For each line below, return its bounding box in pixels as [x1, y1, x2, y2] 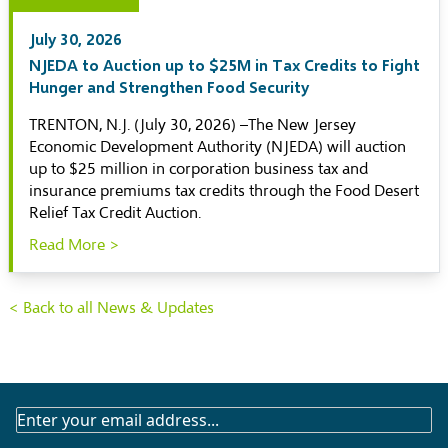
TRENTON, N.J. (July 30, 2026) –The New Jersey [29, 115, 356, 135]
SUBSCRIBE [15, 407, 99, 429]
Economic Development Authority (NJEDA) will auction [29, 137, 406, 157]
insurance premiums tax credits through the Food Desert [29, 181, 419, 201]
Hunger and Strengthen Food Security [29, 77, 309, 96]
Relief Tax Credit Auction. [29, 203, 201, 223]
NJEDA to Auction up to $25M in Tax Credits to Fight [29, 55, 420, 74]
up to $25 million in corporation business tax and [29, 159, 368, 179]
